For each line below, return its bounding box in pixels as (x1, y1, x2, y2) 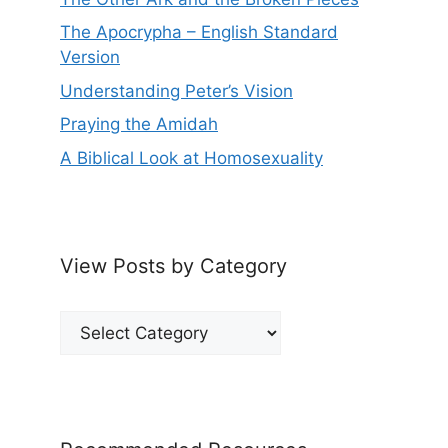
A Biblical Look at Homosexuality (60, 147, 323, 168)
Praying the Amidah (60, 114, 218, 135)
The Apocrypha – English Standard (60, 22, 338, 43)
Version (60, 47, 120, 68)
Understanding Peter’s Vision (60, 80, 293, 101)
